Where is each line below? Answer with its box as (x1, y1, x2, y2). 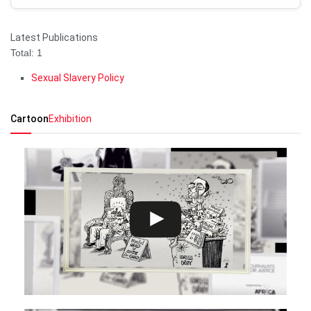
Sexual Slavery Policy (31, 72, 124, 83)
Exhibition (49, 112, 92, 124)
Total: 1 (10, 47, 42, 58)
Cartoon (10, 112, 49, 124)
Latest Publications (10, 31, 98, 43)
